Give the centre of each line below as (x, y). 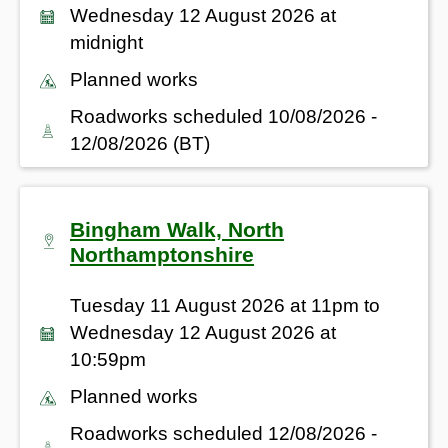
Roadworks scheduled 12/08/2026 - (223, 433)
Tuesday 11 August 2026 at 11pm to (225, 305)
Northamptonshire (162, 254)
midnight (106, 42)
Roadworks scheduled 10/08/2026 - (223, 116)
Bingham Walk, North (177, 229)
